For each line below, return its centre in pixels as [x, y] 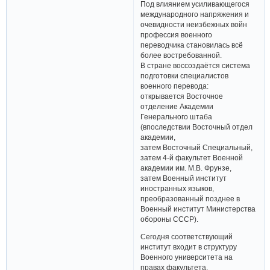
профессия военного [177, 35]
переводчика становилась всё [192, 45]
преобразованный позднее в [190, 199]
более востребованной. [181, 55]
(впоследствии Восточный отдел [197, 127]
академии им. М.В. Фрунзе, [186, 168]
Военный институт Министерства [198, 209]
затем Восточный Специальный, [197, 148]
